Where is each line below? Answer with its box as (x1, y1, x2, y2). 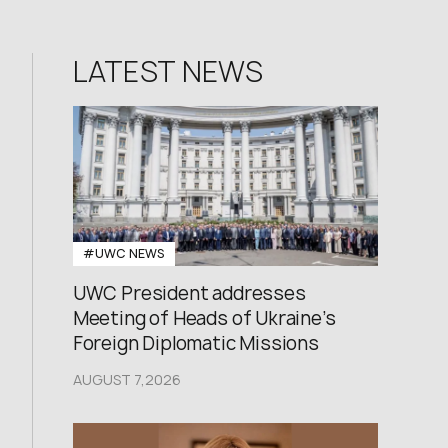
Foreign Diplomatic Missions (72, 331, 319, 356)
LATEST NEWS (72, 52, 263, 91)
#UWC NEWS (82, 245, 165, 262)
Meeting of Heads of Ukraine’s (72, 306, 336, 331)
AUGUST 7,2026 (72, 370, 181, 389)
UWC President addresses (72, 281, 306, 306)
